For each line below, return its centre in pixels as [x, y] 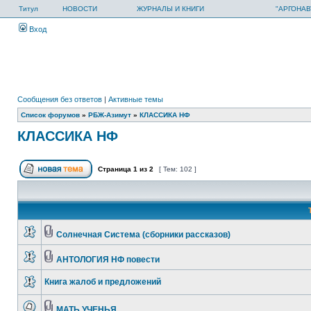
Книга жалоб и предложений [103, 282]
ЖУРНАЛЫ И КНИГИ [170, 9]
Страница [115, 169]
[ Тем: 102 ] [178, 169]
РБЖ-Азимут [110, 115]
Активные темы [136, 99]
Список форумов [50, 115]
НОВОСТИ [80, 9]
